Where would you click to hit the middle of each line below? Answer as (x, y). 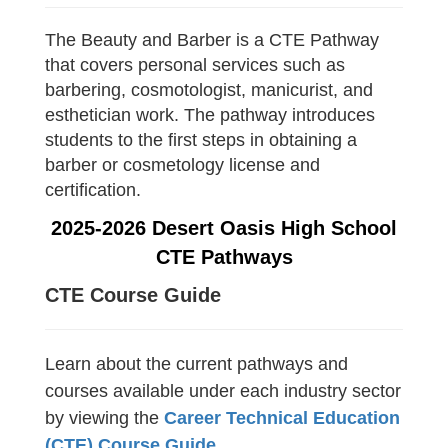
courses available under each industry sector (223, 391)
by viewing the (104, 418)
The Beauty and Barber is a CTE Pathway (212, 40)
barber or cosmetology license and (182, 165)
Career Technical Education (282, 418)
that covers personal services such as (195, 65)
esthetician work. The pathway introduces (210, 115)
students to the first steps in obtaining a (201, 140)
